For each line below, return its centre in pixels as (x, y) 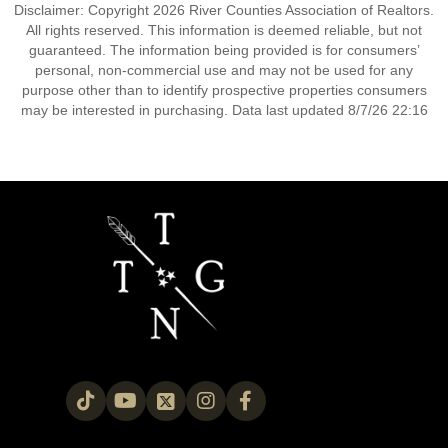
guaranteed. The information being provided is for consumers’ (224, 50)
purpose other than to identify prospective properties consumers (224, 90)
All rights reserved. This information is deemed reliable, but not (224, 30)
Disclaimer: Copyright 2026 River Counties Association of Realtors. (224, 10)
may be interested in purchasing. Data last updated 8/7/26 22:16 (224, 110)
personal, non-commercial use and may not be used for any (224, 70)
